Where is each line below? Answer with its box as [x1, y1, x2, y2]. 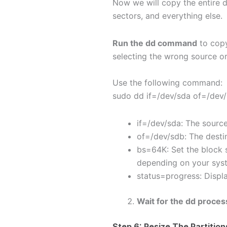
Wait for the [137, 196, 185, 206]
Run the [112, 37, 145, 48]
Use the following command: [112, 77, 222, 88]
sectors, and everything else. [112, 10, 222, 21]
